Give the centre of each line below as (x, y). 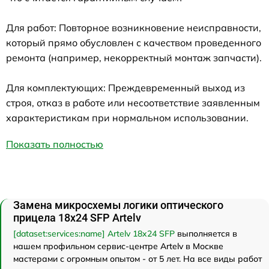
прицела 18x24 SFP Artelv (77, 218)
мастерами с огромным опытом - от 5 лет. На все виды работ (138, 259)
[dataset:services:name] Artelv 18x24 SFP (94, 234)
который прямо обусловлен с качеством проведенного (134, 43)
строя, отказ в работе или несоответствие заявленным (133, 103)
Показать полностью (55, 144)
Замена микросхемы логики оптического (118, 205)
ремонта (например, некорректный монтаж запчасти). (134, 58)
